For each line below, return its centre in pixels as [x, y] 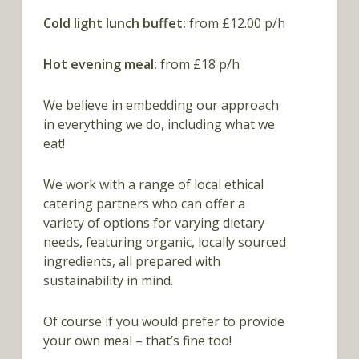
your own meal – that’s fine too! [137, 341]
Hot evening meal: [100, 65]
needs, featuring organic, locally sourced [164, 242]
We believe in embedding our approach [161, 105]
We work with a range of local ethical [153, 185]
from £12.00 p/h [235, 24]
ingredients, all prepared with [131, 262]
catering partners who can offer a [144, 204]
